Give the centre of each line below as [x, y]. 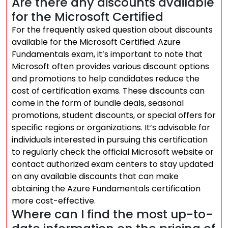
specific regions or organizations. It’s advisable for [111, 127]
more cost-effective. [54, 201]
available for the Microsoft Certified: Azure [96, 42]
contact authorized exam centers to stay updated [112, 164]
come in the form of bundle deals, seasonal [98, 103]
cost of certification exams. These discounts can [108, 91]
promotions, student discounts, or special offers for [114, 115]
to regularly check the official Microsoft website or [113, 152]
